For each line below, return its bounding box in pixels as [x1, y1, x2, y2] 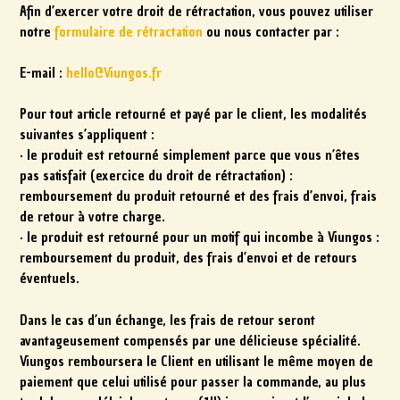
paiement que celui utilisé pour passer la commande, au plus [20, 372, 367, 391]
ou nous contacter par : [203, 22, 340, 41]
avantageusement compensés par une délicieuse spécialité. [20, 331, 362, 350]
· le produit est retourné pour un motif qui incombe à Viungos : [20, 229, 380, 247]
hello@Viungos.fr [66, 63, 162, 82]
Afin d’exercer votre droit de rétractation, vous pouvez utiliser [20, 2, 374, 21]
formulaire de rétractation [54, 22, 204, 41]
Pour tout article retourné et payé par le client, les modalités [20, 105, 368, 124]
